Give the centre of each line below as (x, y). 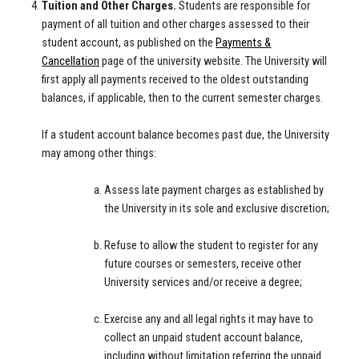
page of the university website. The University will (214, 61)
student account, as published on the (129, 43)
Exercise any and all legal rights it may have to (208, 319)
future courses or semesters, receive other (202, 264)
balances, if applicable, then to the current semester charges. (183, 98)
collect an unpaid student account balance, (203, 338)
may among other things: (99, 153)
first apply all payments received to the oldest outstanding (175, 80)
